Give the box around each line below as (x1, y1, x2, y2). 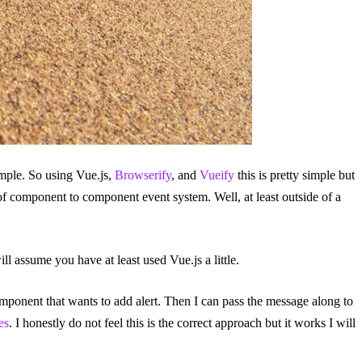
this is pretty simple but (234, 167, 355, 182)
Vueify (200, 167, 234, 182)
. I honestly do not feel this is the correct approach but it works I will (9, 315, 356, 330)
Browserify (115, 167, 171, 182)
